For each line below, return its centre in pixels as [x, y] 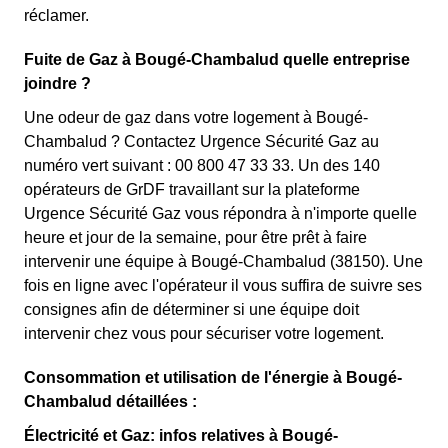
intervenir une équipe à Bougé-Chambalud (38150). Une [223, 261]
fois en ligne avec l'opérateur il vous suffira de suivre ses [223, 285]
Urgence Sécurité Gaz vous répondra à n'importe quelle [220, 213]
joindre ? [57, 83]
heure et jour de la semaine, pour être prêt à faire [195, 237]
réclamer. [56, 15]
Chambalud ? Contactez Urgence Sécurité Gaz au [201, 141]
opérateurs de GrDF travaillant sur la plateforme [192, 189]
